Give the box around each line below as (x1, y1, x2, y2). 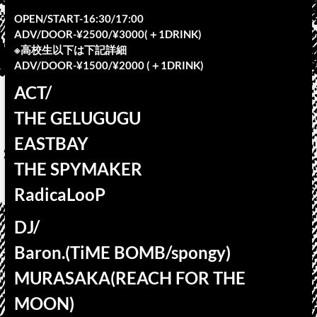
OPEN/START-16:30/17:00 (13, 12, 144, 25)
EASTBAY (13, 133, 88, 154)
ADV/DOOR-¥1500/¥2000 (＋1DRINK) (13, 59, 204, 71)
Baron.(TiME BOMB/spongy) (13, 242, 231, 263)
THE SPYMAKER (13, 158, 142, 179)
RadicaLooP (13, 184, 105, 204)
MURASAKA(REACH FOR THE (13, 267, 246, 288)
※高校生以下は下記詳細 (13, 43, 127, 56)
